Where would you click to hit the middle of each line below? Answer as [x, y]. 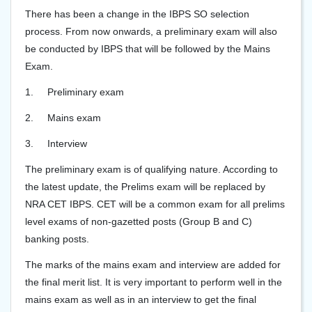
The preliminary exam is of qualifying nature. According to [151, 169]
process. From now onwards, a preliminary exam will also [151, 31]
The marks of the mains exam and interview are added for [153, 265]
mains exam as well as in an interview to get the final [141, 299]
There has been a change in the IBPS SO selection [137, 14]
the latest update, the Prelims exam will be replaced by [145, 187]
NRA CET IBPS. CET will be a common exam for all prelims [155, 204]
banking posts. [57, 239]
